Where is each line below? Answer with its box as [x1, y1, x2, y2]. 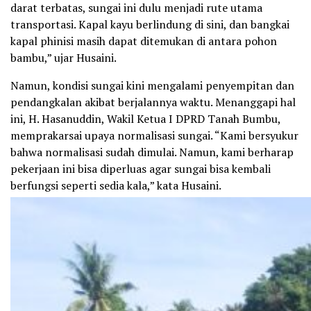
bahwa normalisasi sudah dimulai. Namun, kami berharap [10, 144, 294, 160]
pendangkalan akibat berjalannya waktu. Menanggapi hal [10, 94, 296, 110]
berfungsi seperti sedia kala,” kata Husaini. [10, 177, 221, 193]
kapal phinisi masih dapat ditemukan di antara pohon [10, 33, 277, 49]
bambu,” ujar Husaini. [10, 49, 117, 65]
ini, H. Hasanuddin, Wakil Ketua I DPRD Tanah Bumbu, [10, 110, 280, 126]
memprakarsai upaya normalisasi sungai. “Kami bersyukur [10, 127, 299, 143]
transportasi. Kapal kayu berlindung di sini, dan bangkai [10, 16, 289, 32]
